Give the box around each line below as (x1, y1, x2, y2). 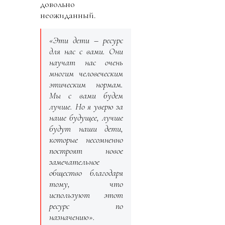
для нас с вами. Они (49, 45, 123, 57)
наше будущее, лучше (49, 111, 123, 123)
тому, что (49, 178, 123, 189)
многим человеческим (49, 67, 123, 79)
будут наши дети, (49, 123, 123, 134)
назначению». (49, 211, 95, 222)
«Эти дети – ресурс (49, 34, 123, 46)
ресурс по (49, 200, 123, 211)
